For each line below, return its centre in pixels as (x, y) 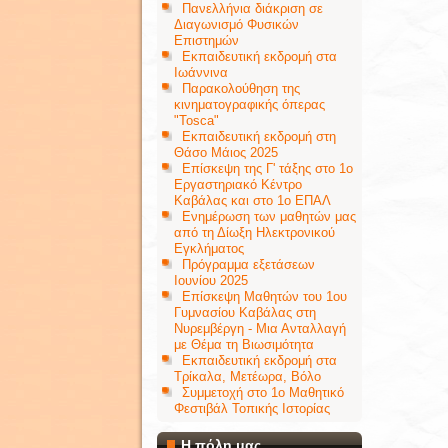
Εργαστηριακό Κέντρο (238, 184)
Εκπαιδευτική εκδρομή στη (259, 136)
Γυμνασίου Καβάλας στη (245, 312)
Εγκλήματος (209, 248)
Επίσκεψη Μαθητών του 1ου (264, 296)
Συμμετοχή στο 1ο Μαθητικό (263, 392)
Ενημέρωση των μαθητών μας (269, 216)
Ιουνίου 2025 (211, 280)
